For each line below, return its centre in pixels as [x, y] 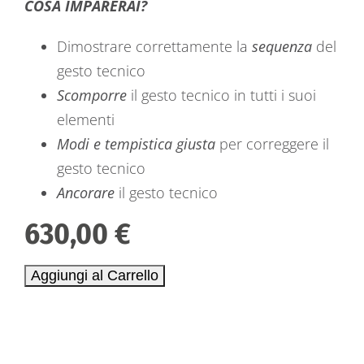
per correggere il [272, 144]
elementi [86, 119]
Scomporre [92, 95]
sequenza [282, 46]
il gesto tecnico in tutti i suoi [221, 95]
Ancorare [86, 193]
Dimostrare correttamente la [154, 46]
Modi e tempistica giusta [136, 144]
